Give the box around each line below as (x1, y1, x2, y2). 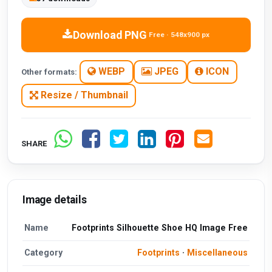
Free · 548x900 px (149, 30, 210, 39)
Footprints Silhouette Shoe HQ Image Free (71, 223, 248, 233)
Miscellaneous (186, 248, 248, 258)
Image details (22, 193, 87, 206)
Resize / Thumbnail (38, 89, 128, 101)
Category (24, 248, 63, 258)
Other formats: (21, 67, 78, 76)
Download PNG (72, 28, 147, 41)
